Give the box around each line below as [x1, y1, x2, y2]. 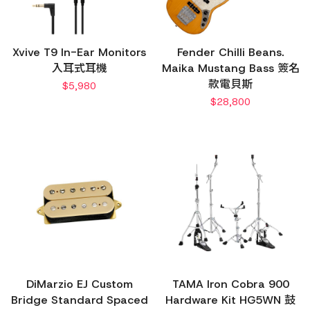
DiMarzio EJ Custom [26, 276, 133, 291]
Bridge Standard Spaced [10, 292, 148, 307]
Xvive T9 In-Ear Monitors [12, 45, 147, 60]
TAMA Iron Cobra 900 [172, 276, 289, 291]
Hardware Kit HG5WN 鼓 [165, 292, 295, 307]
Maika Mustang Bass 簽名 [161, 61, 300, 76]
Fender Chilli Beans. [177, 45, 284, 60]
